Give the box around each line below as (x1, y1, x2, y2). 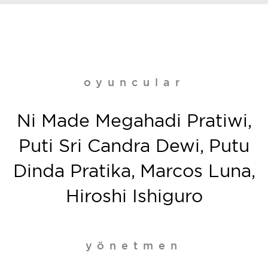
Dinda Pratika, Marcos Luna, (13, 163, 255, 181)
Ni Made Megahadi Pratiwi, (16, 112, 252, 130)
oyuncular (83, 78, 185, 89)
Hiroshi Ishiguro (65, 188, 203, 206)
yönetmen (86, 241, 182, 252)
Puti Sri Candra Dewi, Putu (19, 138, 249, 156)
